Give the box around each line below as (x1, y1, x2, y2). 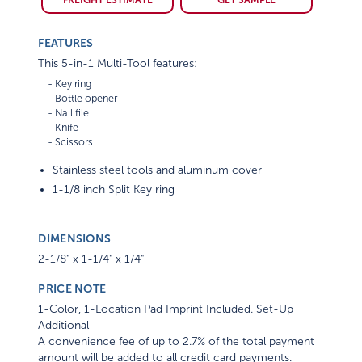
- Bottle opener (38, 93, 118, 105)
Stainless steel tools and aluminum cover (53, 164, 263, 177)
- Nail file (38, 107, 90, 120)
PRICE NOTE (38, 282, 107, 296)
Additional (38, 319, 90, 332)
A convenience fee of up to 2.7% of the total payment (38, 335, 315, 348)
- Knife (38, 122, 79, 134)
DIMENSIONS (38, 232, 112, 246)
